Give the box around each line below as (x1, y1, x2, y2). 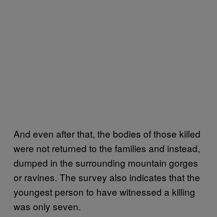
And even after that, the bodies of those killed (14, 126, 201, 140)
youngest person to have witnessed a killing (14, 185, 195, 198)
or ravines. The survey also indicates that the (14, 170, 200, 184)
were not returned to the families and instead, (14, 141, 200, 155)
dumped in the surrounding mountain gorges (14, 155, 198, 169)
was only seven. (14, 199, 81, 213)
